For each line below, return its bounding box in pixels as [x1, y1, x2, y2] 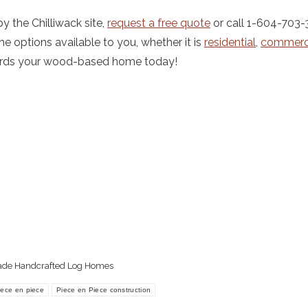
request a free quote [107, 16, 210, 30]
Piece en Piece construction [56, 286, 151, 294]
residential [204, 36, 256, 49]
